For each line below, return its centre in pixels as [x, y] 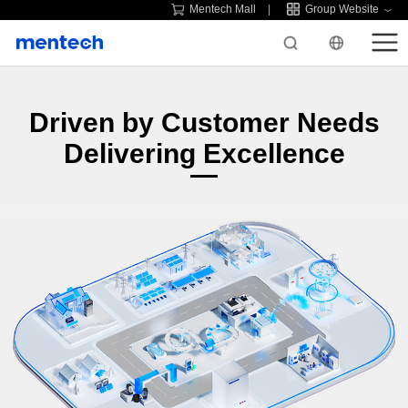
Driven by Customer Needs [204, 122]
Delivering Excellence [204, 153]
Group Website [342, 9]
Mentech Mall [223, 9]
